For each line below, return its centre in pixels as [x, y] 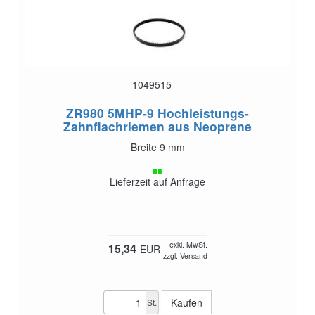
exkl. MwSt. [188, 245]
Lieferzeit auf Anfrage [157, 182]
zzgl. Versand [185, 256]
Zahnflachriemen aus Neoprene [157, 127]
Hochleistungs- [203, 113]
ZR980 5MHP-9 [110, 113]
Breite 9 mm [157, 147]
